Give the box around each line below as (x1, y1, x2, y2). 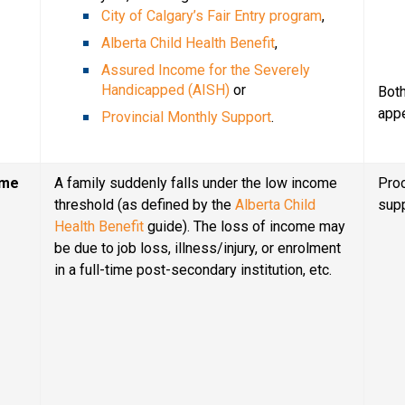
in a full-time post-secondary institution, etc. (54, 260, 333, 278)
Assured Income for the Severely (101, 61, 311, 79)
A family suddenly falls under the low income (54, 174, 338, 192)
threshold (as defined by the (54, 195, 236, 213)
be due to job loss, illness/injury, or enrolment (54, 239, 342, 257)
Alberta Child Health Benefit (101, 33, 276, 52)
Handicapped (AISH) (101, 80, 231, 99)
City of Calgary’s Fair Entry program (101, 6, 323, 24)
